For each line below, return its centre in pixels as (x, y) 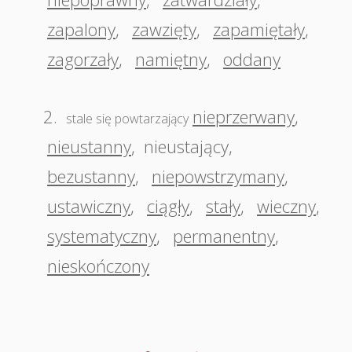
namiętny (171, 59)
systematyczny (102, 236)
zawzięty (164, 29)
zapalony (81, 29)
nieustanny (89, 146)
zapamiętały (259, 29)
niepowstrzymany (218, 176)
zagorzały (83, 59)
